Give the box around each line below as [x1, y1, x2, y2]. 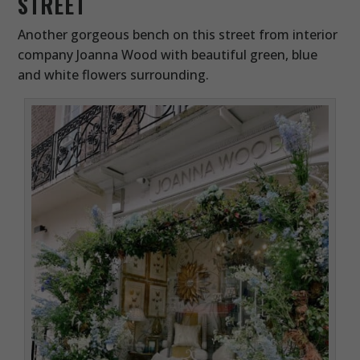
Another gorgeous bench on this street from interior [18, 26, 338, 44]
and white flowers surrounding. [18, 66, 210, 84]
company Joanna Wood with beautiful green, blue [18, 46, 318, 64]
